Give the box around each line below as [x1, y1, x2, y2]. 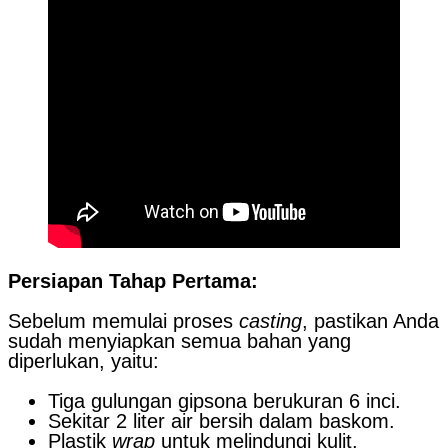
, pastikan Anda [302, 309, 439, 332]
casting [239, 309, 302, 332]
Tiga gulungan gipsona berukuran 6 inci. [48, 389, 401, 412]
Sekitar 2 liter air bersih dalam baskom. [48, 409, 395, 432]
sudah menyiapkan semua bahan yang [8, 329, 351, 352]
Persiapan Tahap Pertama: [8, 269, 258, 292]
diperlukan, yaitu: [8, 349, 159, 372]
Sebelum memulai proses [8, 309, 239, 332]
